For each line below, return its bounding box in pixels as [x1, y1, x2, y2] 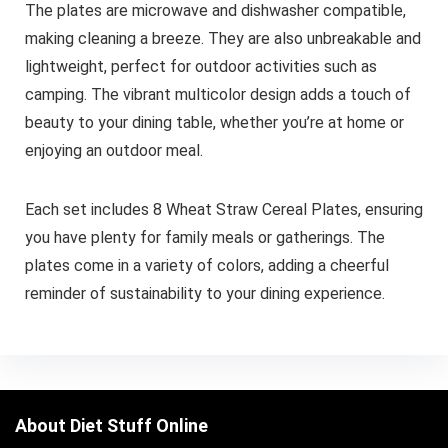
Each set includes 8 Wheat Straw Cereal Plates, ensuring [24, 199, 423, 219]
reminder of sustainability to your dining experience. [24, 283, 385, 303]
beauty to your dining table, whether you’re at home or [24, 112, 404, 132]
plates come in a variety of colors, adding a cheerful [24, 255, 389, 275]
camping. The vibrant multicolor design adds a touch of [24, 84, 411, 104]
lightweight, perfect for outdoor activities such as [24, 56, 377, 76]
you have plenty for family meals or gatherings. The [24, 227, 385, 247]
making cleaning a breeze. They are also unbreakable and [24, 28, 421, 48]
